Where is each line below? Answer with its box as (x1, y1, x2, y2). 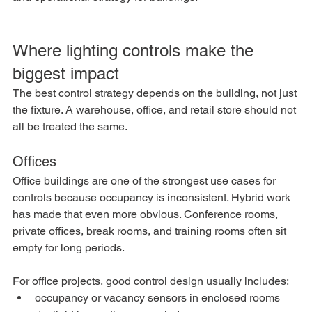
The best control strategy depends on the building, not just (13, 86, 299, 100)
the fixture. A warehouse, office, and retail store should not (13, 103, 299, 117)
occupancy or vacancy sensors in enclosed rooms (35, 291, 280, 305)
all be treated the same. (13, 120, 127, 134)
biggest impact (13, 64, 119, 84)
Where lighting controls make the (13, 41, 258, 61)
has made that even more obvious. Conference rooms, (13, 208, 281, 221)
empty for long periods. (13, 241, 125, 255)
